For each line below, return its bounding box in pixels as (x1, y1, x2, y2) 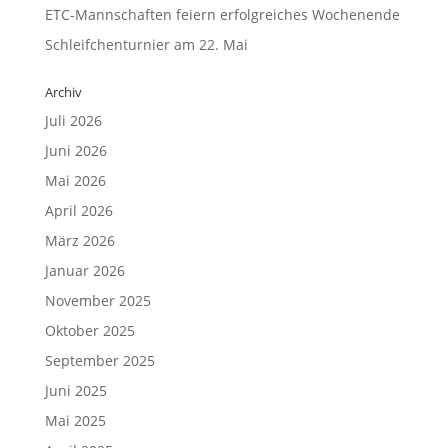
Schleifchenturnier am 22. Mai (44, 35, 248, 54)
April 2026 (44, 201, 113, 220)
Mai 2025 (44, 411, 106, 430)
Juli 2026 (44, 111, 102, 130)
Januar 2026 (44, 261, 125, 280)
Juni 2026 (44, 141, 107, 160)
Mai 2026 (44, 171, 106, 190)
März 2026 (44, 231, 115, 250)
